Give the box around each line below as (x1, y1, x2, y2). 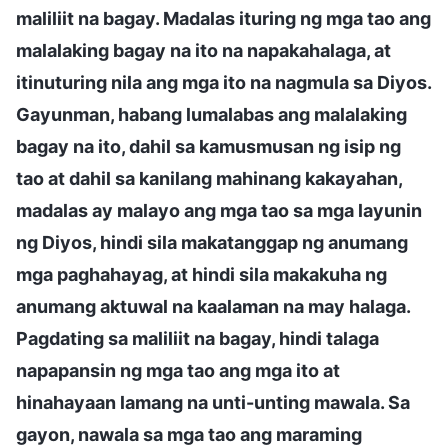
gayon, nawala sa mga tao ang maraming (16, 423, 362, 445)
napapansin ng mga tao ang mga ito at (16, 359, 340, 381)
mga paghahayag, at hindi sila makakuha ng (16, 263, 387, 285)
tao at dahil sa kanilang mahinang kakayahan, (16, 167, 402, 189)
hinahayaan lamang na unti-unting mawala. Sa (16, 391, 410, 413)
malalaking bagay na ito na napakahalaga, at (16, 39, 391, 61)
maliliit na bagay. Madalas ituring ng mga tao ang (16, 7, 431, 29)
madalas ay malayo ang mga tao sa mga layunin (16, 199, 422, 221)
